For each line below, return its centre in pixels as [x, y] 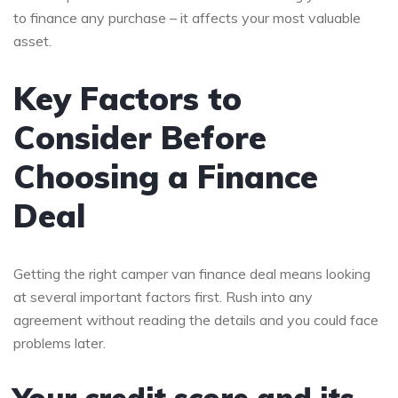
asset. [32, 40]
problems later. [60, 342]
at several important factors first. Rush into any [163, 296]
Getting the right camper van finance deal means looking [192, 273]
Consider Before [140, 137]
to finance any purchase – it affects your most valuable [187, 17]
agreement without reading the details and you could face [196, 319]
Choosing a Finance [166, 176]
